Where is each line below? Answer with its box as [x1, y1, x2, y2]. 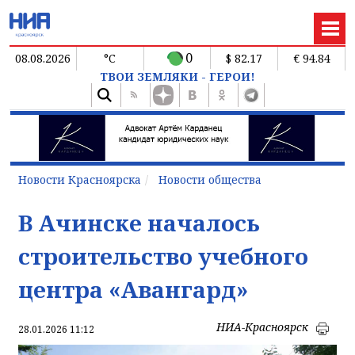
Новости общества [158, 171, 261, 187]
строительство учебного [18, 240, 308, 271]
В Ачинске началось [18, 207, 260, 238]
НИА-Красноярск [216, 319, 308, 334]
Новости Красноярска [18, 171, 141, 187]
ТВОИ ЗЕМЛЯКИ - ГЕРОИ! [100, 68, 255, 84]
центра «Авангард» [18, 273, 248, 304]
